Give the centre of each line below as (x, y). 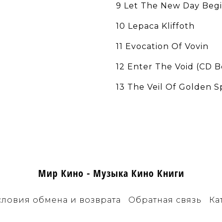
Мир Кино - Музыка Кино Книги (111, 173)
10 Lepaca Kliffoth (155, 26)
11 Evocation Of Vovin (162, 47)
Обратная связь (165, 200)
